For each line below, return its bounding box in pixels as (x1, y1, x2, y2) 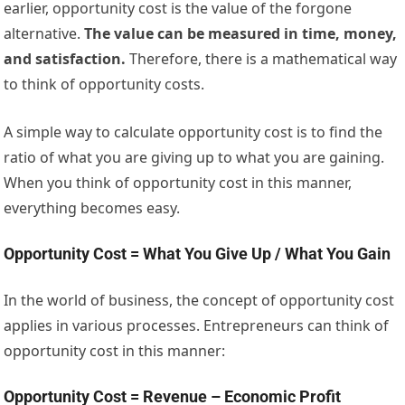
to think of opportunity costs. (4, 74, 205, 95)
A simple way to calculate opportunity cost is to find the (4, 122, 383, 143)
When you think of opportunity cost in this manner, (4, 173, 353, 193)
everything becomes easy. (4, 198, 181, 219)
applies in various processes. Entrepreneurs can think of (4, 316, 390, 336)
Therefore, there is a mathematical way (126, 49, 398, 70)
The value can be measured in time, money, (84, 24, 398, 44)
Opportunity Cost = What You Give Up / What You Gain (4, 244, 391, 264)
